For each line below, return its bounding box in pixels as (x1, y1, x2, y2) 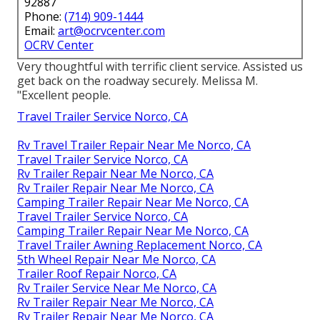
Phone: (24, 8, 64, 24)
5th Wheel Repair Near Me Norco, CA (17, 251, 216, 267)
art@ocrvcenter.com (58, 22, 165, 39)
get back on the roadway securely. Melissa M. (17, 72, 258, 89)
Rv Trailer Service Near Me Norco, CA (17, 279, 216, 296)
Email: (24, 22, 58, 39)
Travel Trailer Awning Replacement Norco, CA (17, 236, 262, 253)
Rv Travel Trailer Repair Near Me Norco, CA (17, 136, 251, 153)
